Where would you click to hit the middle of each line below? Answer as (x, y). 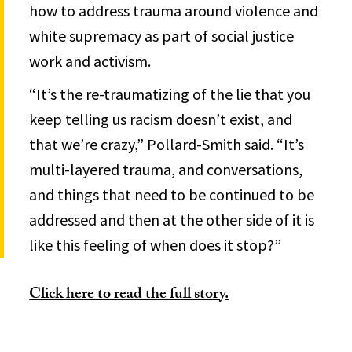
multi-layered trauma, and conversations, (166, 169)
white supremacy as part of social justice (162, 35)
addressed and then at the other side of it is (172, 219)
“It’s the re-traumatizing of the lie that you (170, 93)
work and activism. (90, 60)
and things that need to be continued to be (172, 194)
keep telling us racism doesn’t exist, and (161, 119)
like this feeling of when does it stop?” (156, 244)
